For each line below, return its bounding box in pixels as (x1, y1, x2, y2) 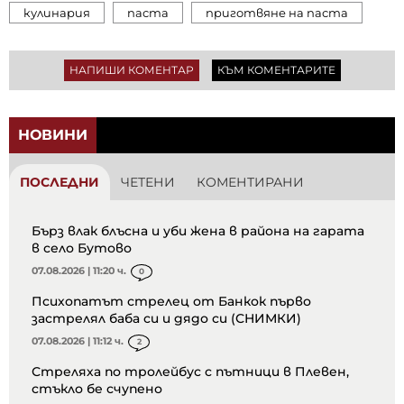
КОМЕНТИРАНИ (197, 173, 304, 190)
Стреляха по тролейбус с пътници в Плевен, (32, 363, 349, 380)
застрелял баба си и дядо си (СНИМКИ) (32, 309, 301, 326)
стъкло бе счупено (32, 380, 162, 397)
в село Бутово (32, 239, 132, 256)
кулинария (23, 5, 90, 20)
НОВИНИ (18, 125, 87, 143)
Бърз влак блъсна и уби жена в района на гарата (32, 222, 364, 239)
